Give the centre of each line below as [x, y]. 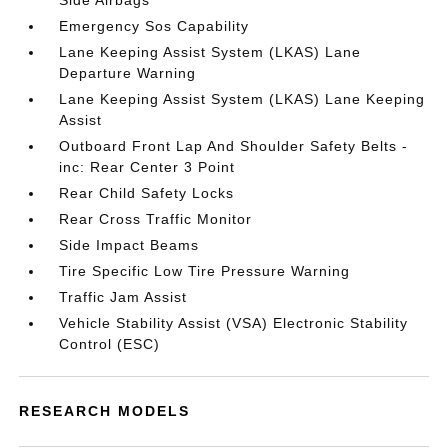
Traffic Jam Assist [123, 297]
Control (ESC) [110, 344]
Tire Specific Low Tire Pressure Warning [205, 271]
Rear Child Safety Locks [147, 193]
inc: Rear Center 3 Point [147, 167]
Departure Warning [128, 73]
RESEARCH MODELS [105, 411]
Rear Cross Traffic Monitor [156, 219]
